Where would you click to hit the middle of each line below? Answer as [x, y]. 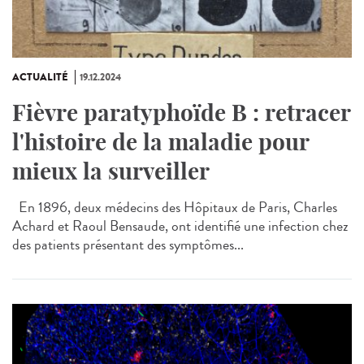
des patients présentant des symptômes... [128, 245]
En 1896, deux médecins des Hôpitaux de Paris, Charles [175, 208]
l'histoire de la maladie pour [160, 142]
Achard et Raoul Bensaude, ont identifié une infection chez [180, 226]
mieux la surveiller [111, 171]
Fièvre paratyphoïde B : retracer [181, 113]
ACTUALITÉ [40, 78]
